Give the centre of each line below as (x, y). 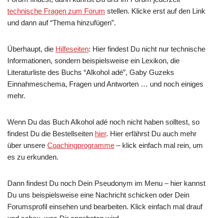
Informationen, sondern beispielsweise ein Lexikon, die (93, 61)
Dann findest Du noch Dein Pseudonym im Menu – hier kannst (106, 183)
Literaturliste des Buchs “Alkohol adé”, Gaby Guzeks (91, 72)
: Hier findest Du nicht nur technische (147, 49)
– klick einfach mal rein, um (159, 145)
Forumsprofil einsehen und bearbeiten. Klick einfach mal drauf (105, 207)
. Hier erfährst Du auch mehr (151, 134)
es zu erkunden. (33, 157)
